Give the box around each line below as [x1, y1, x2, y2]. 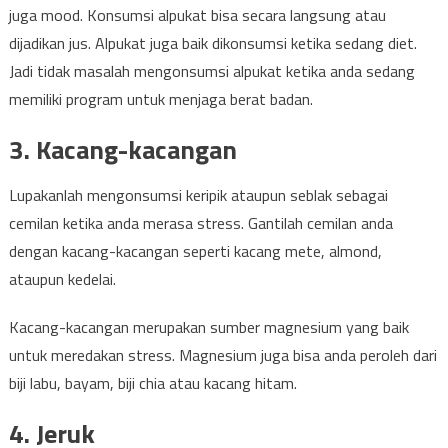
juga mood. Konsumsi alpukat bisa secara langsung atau [8, 3, 386, 27]
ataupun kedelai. [8, 267, 116, 291]
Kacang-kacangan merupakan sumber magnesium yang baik [8, 315, 409, 339]
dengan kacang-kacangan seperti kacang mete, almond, [8, 239, 382, 263]
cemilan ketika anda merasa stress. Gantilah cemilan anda [8, 211, 393, 235]
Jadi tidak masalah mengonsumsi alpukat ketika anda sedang [8, 59, 415, 83]
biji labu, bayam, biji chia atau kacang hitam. [8, 371, 297, 395]
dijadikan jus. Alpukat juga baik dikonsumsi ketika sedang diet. [8, 31, 417, 55]
